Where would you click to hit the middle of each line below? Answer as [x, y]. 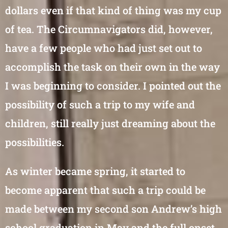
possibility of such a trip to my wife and [100, 104]
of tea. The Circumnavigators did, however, [109, 29]
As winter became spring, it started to [95, 171]
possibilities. [35, 142]
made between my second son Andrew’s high [113, 209]
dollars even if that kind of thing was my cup [113, 10]
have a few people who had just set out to [104, 48]
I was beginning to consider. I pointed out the [113, 85]
